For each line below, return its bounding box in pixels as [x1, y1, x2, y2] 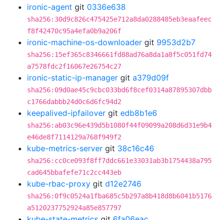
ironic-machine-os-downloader [27, 37, 142, 47]
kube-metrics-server [27, 143, 103, 153]
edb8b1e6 [120, 108, 157, 118]
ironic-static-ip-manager [27, 73, 118, 82]
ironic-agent [27, 2, 72, 12]
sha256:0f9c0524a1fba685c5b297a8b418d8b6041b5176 [27, 192, 212, 200]
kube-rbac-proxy [27, 179, 90, 189]
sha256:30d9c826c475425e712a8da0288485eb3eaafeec [27, 15, 212, 23]
